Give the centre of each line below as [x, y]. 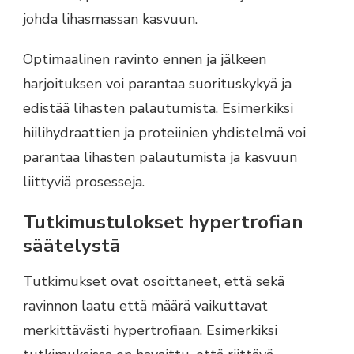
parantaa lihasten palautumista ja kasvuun [160, 157]
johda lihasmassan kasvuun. [110, 19]
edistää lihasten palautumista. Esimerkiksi [158, 108]
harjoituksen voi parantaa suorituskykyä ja [157, 83]
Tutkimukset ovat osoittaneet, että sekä [154, 282]
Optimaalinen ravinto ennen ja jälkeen [145, 59]
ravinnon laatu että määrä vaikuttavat [145, 306]
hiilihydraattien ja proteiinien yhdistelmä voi [164, 132]
